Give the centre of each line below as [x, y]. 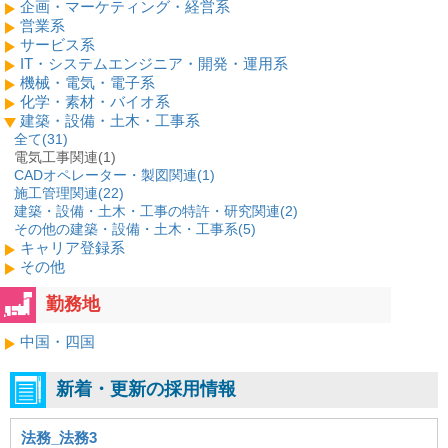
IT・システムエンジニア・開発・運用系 [154, 63]
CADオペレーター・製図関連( [108, 175]
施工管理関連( [58, 193]
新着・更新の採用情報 [146, 388]
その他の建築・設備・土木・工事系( [128, 229]
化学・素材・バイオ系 [95, 101]
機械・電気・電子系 [87, 82]
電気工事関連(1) [65, 157]
